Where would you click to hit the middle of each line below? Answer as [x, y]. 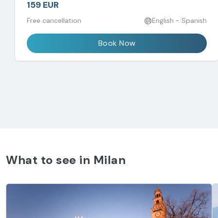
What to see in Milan [66, 160]
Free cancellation [54, 20]
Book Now [117, 43]
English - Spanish [179, 20]
